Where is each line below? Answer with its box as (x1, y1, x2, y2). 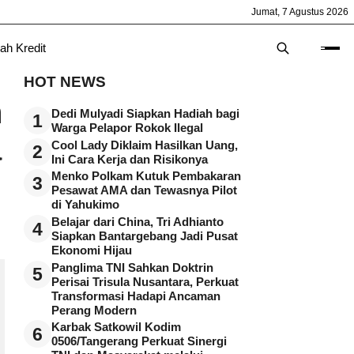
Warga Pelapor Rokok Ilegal (51, 122, 203, 135)
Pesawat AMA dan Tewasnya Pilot (51, 184, 237, 198)
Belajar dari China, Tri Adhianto (51, 216, 224, 229)
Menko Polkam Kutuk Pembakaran (51, 170, 241, 183)
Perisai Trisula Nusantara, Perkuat (51, 275, 239, 288)
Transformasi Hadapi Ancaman (51, 289, 220, 303)
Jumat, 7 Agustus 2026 (250, 6, 348, 17)
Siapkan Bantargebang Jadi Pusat (51, 230, 238, 243)
